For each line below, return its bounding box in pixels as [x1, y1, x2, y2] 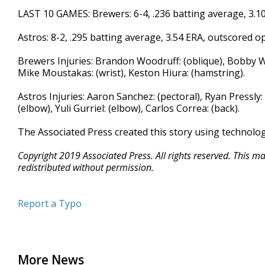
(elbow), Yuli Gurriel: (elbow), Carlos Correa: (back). [18, 102, 240, 115]
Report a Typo [18, 197, 82, 210]
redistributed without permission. [18, 161, 154, 174]
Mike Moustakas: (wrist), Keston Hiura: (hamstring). [18, 66, 245, 79]
